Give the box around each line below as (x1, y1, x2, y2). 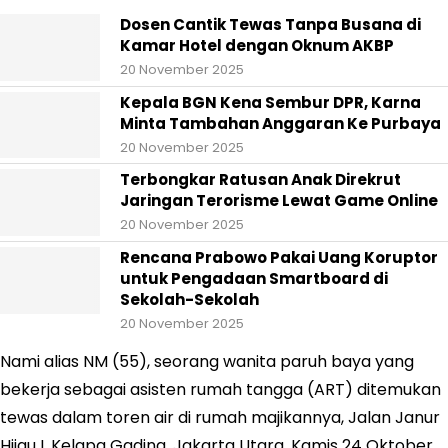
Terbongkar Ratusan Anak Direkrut (120, 169, 401, 191)
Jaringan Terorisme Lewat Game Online (120, 190, 438, 212)
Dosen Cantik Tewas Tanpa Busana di (120, 13, 421, 35)
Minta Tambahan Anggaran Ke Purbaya (120, 112, 441, 134)
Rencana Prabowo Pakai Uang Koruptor (120, 246, 438, 268)
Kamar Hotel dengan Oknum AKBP (120, 34, 394, 56)
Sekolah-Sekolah (120, 288, 259, 310)
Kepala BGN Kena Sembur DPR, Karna (120, 91, 421, 113)
